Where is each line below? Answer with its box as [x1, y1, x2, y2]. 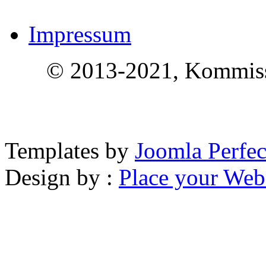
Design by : [5, 164, 119, 190]
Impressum [28, 21, 131, 47]
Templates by [5, 138, 135, 163]
